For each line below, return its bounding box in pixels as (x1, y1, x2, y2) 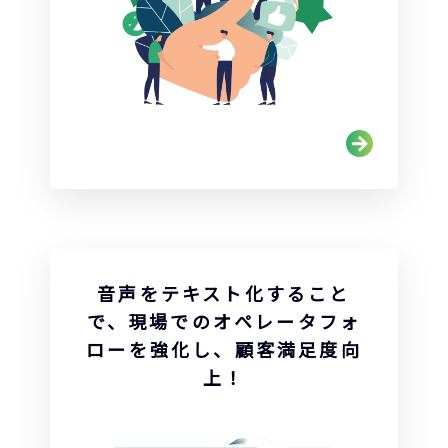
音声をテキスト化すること (97, 280, 351, 307)
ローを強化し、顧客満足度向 (86, 336, 362, 363)
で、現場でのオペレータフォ (86, 308, 362, 335)
